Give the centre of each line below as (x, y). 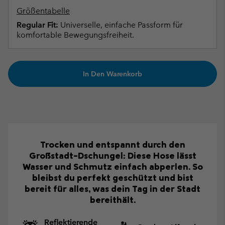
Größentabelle (43, 11)
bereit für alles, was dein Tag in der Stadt (113, 188)
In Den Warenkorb (113, 74)
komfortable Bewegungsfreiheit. (75, 35)
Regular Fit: (37, 25)
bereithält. (113, 199)
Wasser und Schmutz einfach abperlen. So (113, 166)
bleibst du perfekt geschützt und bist (113, 177)
